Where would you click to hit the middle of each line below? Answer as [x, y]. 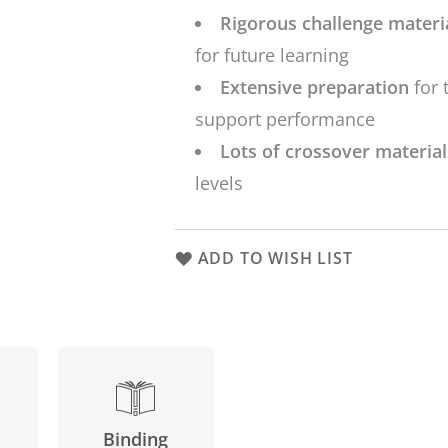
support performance [284, 119]
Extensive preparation [314, 87]
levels [218, 183]
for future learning [271, 55]
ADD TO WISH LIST [275, 258]
